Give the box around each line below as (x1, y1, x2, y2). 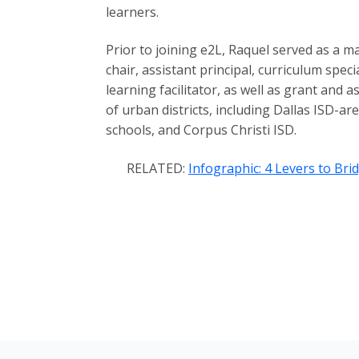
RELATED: (127, 159, 189, 177)
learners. (106, 3, 159, 22)
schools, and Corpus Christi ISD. (106, 121, 296, 139)
